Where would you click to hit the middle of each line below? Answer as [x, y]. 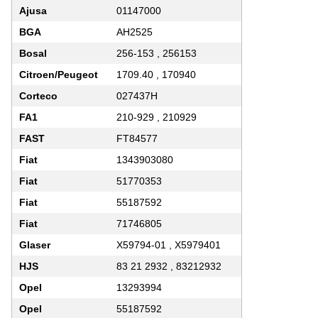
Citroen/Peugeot [59, 74]
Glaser [35, 245]
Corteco [38, 95]
